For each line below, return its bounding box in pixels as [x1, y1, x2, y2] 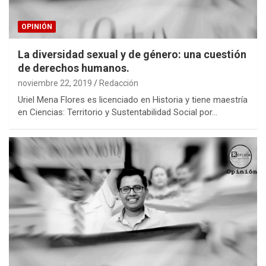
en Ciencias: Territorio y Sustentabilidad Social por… [18, 107, 217, 118]
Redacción [99, 78, 138, 88]
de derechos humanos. [18, 62, 129, 75]
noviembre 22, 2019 [18, 78, 92, 88]
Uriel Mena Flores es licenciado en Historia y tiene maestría [18, 94, 248, 106]
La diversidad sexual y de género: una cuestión [18, 48, 246, 61]
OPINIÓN [21, 23, 52, 31]
